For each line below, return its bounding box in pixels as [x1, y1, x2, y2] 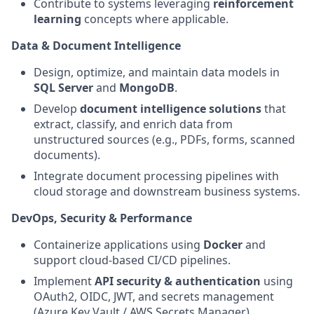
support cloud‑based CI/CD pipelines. [34, 252, 231, 268]
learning [34, 11, 81, 27]
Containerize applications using [34, 237, 203, 252]
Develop [34, 101, 80, 116]
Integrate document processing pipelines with [34, 168, 279, 184]
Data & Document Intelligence [11, 38, 181, 53]
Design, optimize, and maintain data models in [34, 64, 280, 80]
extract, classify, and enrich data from [34, 116, 233, 132]
